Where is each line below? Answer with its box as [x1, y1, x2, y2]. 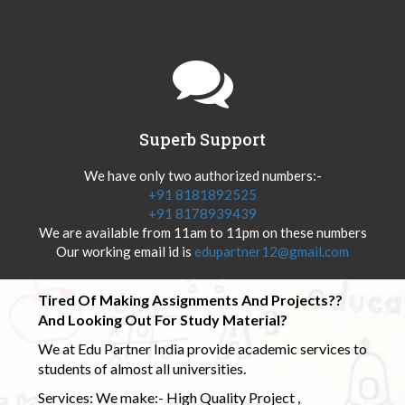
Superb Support [139, 127, 266, 150]
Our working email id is [56, 242, 194, 259]
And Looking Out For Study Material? [37, 310, 287, 328]
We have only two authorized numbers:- [83, 166, 322, 184]
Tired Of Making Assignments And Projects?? [37, 290, 343, 308]
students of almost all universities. [37, 359, 246, 377]
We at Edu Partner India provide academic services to [37, 339, 367, 357]
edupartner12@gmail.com [194, 242, 349, 259]
